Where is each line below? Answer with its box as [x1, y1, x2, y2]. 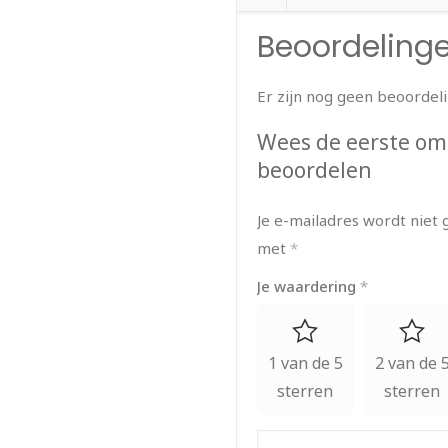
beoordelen [257, 156, 372, 184]
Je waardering [257, 276, 360, 296]
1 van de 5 [267, 352, 343, 374]
